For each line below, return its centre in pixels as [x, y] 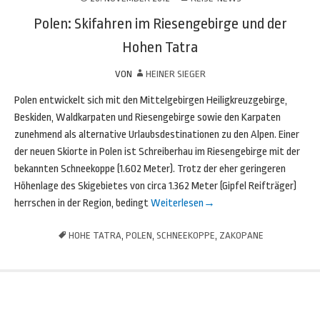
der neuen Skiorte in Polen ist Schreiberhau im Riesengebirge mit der [157, 152]
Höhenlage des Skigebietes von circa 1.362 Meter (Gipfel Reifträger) [155, 186]
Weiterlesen [176, 203]
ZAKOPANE [241, 235]
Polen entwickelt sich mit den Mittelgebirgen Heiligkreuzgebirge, [151, 100]
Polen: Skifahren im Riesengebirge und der [160, 24]
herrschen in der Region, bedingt [81, 203]
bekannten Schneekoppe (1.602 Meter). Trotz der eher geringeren [150, 169]
